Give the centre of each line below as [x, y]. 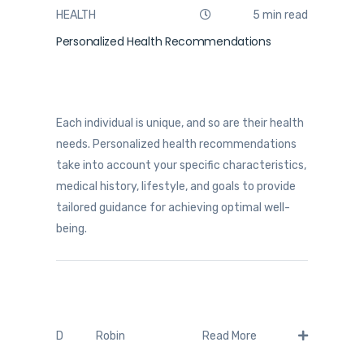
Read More [231, 336]
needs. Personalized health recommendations [176, 144]
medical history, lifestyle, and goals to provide [176, 186]
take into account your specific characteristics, [181, 165]
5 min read [279, 15]
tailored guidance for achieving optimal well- [173, 207]
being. [71, 228]
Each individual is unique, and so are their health [180, 123]
